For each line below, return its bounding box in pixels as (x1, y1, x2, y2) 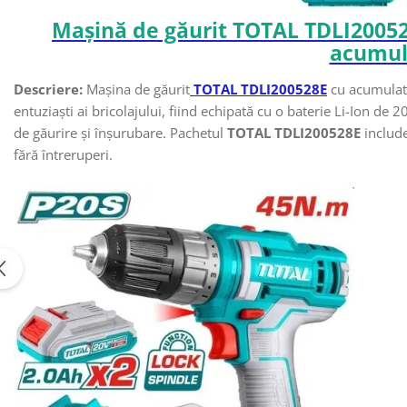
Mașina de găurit (83, 80, 190, 99)
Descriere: (14, 80, 83, 99)
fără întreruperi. (14, 145, 113, 164)
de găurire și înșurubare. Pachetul (14, 124, 227, 143)
